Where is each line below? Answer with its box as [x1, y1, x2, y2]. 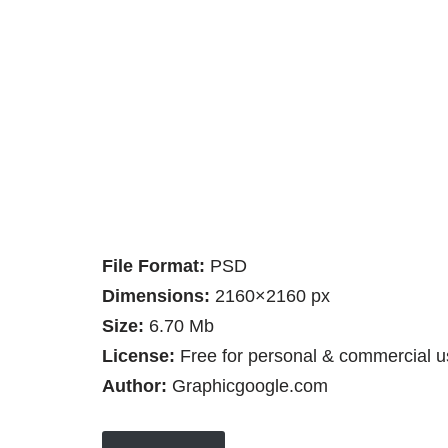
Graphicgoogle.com [167, 375, 328, 396]
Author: [102, 375, 167, 396]
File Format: [102, 255, 205, 276]
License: [102, 345, 175, 366]
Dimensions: [102, 285, 215, 306]
